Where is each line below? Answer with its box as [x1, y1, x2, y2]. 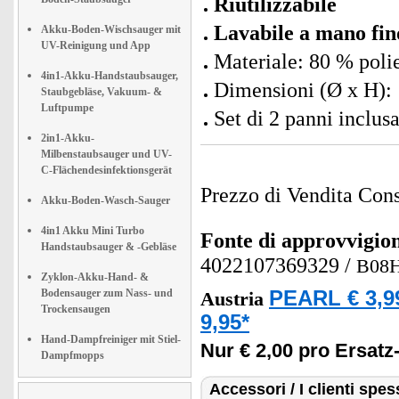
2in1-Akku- [41, 132, 94, 144]
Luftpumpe [41, 102, 94, 114]
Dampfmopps [41, 349, 104, 362]
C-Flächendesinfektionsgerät [41, 164, 172, 176]
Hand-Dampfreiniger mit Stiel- [41, 333, 181, 346]
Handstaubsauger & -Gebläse [41, 240, 176, 253]
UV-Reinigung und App [41, 39, 151, 52]
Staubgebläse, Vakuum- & [41, 85, 162, 98]
